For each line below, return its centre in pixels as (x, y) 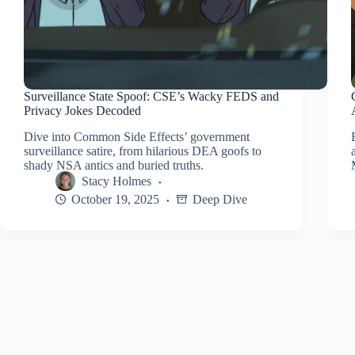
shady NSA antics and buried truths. (114, 165)
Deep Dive (220, 199)
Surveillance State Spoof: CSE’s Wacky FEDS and (151, 97)
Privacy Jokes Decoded (82, 111)
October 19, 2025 (115, 199)
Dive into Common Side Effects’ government (137, 136)
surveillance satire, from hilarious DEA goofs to (143, 151)
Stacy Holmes (116, 181)
